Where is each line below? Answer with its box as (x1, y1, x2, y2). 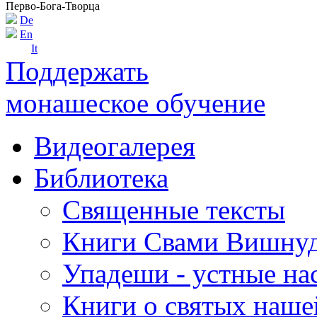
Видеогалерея (34, 131, 195, 161)
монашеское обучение (6, 88, 265, 118)
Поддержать (6, 56, 149, 86)
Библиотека (34, 163, 168, 193)
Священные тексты (62, 195, 285, 225)
